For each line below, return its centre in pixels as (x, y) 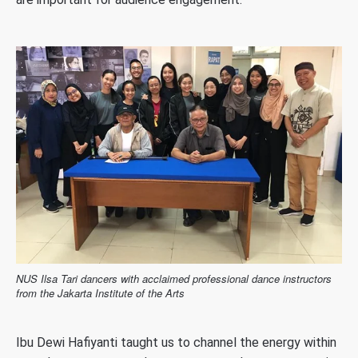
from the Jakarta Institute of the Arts (100, 292)
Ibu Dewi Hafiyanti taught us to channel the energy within (176, 342)
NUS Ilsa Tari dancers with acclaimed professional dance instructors (174, 278)
